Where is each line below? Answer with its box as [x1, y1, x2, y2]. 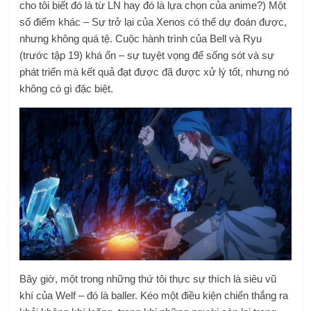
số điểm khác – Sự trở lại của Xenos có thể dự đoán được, [19, 16, 287, 28]
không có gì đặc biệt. [19, 83, 114, 95]
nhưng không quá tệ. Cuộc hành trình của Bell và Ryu [19, 33, 262, 45]
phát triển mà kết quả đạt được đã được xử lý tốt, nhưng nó [19, 66, 289, 78]
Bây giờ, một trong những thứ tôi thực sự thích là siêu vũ [19, 273, 277, 285]
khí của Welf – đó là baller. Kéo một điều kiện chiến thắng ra [19, 289, 289, 302]
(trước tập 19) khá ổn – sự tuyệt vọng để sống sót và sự [19, 49, 275, 62]
